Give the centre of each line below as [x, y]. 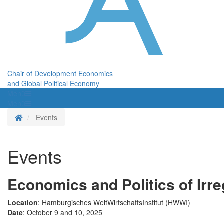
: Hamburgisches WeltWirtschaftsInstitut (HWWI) [114, 203]
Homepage [40, 117]
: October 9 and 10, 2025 [63, 213]
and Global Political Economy [53, 84]
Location [23, 203]
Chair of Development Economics [60, 74]
